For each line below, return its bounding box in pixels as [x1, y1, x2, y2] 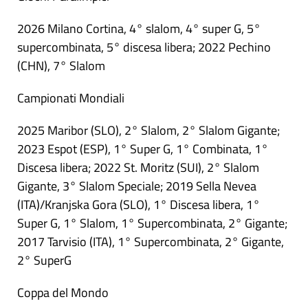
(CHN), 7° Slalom [17, 56, 105, 76]
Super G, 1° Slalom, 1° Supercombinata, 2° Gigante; [17, 214, 287, 233]
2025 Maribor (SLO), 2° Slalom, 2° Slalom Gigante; [17, 121, 280, 140]
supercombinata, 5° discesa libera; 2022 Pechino [17, 38, 271, 57]
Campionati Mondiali [17, 89, 124, 108]
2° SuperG [17, 251, 71, 270]
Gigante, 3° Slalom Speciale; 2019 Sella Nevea [17, 177, 256, 196]
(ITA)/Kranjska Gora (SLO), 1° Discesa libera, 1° [17, 195, 260, 214]
